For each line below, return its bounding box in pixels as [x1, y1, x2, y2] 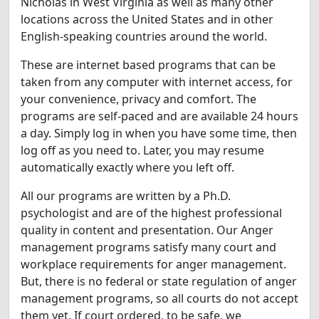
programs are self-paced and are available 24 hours [21, 108, 298, 125]
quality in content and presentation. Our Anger [21, 222, 273, 239]
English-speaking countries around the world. [21, 28, 267, 45]
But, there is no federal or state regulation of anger [21, 273, 297, 290]
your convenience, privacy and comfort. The [21, 91, 256, 108]
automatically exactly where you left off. [21, 159, 234, 176]
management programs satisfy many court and [21, 239, 276, 256]
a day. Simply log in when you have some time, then [21, 125, 297, 142]
